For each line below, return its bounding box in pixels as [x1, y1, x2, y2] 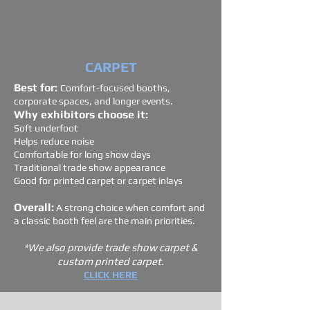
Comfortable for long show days [14, 149, 151, 160]
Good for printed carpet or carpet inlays [14, 175, 183, 186]
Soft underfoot [14, 122, 78, 134]
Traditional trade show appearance [14, 162, 165, 173]
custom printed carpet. [57, 255, 164, 267]
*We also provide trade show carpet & [24, 241, 198, 253]
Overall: [14, 201, 54, 214]
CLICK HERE [84, 269, 138, 280]
